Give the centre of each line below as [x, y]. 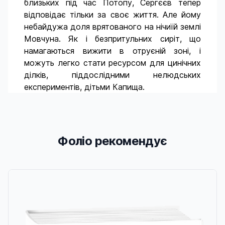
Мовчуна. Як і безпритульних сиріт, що [113, 39]
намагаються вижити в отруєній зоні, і [113, 51]
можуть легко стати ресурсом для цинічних [113, 63]
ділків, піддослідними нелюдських [113, 75]
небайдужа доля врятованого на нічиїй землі [113, 27]
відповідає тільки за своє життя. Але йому [113, 15]
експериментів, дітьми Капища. [84, 87]
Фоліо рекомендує [113, 141]
